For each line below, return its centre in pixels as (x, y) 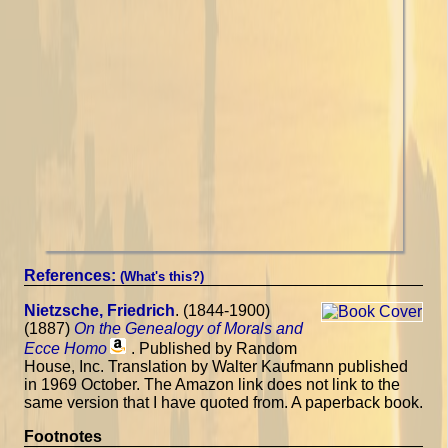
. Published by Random (214, 349)
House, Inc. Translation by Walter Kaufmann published (216, 367)
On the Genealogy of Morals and (188, 329)
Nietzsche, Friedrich (99, 311)
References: (72, 276)
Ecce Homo (65, 349)
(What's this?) (162, 277)
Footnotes (63, 437)
